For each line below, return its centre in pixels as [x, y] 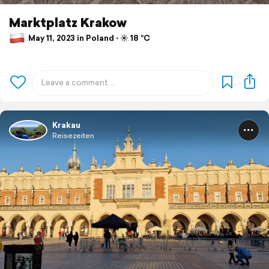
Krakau [66, 125]
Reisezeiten [73, 135]
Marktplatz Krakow [68, 22]
